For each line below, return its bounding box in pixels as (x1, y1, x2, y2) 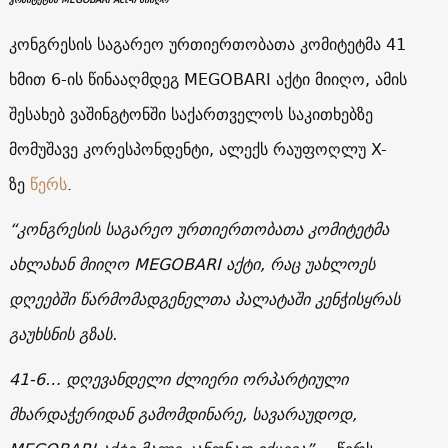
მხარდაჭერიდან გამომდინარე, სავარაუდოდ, (8, 399, 357, 428)
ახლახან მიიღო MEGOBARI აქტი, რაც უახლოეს (8, 249, 375, 278)
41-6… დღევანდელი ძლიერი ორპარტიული (8, 364, 348, 393)
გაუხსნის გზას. (8, 319, 117, 348)
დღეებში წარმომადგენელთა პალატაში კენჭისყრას (8, 284, 400, 313)
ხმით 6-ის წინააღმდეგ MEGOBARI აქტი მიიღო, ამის (8, 64, 407, 93)
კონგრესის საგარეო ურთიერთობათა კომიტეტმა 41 (8, 29, 406, 58)
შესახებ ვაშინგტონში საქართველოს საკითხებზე (8, 99, 373, 128)
